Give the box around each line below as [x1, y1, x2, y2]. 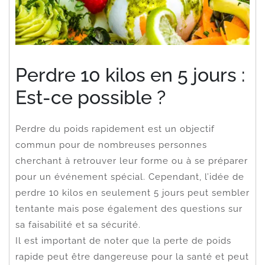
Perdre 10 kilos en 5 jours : [15, 63, 245, 86]
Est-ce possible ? [15, 86, 166, 108]
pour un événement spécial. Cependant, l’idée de [15, 171, 244, 182]
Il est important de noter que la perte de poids [15, 235, 231, 246]
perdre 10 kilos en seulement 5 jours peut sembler [15, 187, 250, 198]
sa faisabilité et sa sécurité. [15, 219, 141, 230]
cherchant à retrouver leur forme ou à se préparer [15, 155, 248, 166]
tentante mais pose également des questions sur [15, 203, 243, 214]
